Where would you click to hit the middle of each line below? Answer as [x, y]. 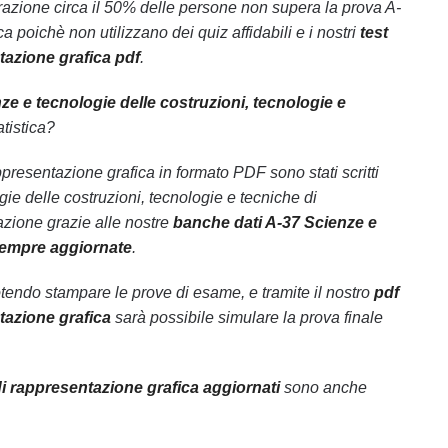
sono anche [323, 387]
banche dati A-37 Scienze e [274, 222]
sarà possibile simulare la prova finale [246, 317]
